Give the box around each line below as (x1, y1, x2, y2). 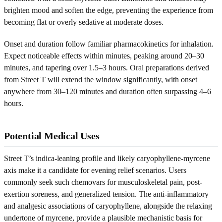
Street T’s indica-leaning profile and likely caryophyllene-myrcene (4, 154, 210, 163)
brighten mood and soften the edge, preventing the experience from (4, 5, 213, 14)
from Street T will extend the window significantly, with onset (4, 75, 197, 84)
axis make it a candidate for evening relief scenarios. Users (4, 166, 186, 174)
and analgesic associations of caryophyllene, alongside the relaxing (4, 201, 212, 210)
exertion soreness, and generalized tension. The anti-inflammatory (4, 189, 209, 198)
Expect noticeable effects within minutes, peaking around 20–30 (4, 51, 204, 60)
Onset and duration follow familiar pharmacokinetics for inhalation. (4, 39, 214, 48)
